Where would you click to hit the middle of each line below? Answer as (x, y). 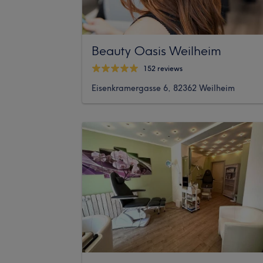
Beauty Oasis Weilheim (156, 50)
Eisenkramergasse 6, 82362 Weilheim (163, 88)
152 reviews (163, 69)
